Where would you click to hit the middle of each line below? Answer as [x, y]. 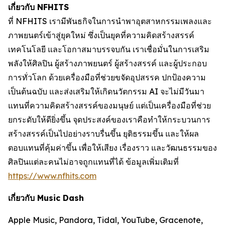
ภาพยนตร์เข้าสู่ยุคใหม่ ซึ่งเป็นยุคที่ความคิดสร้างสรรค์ [101, 35]
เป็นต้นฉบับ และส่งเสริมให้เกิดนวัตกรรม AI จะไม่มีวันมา [106, 92]
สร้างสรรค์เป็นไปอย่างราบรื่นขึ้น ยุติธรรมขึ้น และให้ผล [103, 134]
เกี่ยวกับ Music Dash [46, 198]
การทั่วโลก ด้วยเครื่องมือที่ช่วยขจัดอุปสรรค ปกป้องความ [107, 78]
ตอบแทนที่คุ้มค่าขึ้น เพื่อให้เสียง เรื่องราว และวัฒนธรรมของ [113, 148]
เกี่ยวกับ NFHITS [38, 7]
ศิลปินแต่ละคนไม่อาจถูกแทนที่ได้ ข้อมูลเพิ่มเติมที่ [93, 162]
